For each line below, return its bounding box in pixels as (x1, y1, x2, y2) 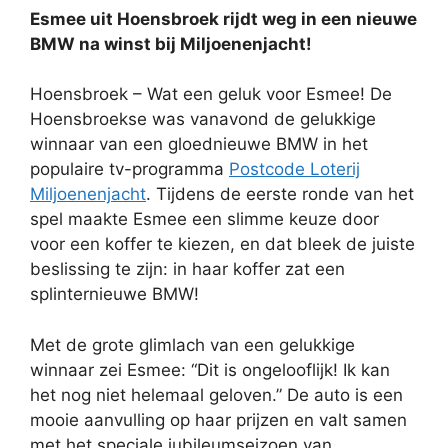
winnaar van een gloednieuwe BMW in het (30, 134, 368, 155)
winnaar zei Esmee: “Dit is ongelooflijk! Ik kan (30, 359, 390, 380)
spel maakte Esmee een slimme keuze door (30, 209, 379, 230)
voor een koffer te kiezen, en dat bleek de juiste (30, 234, 415, 255)
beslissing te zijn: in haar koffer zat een (30, 259, 345, 280)
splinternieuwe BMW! (30, 284, 199, 305)
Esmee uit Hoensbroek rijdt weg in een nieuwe (30, 8, 417, 29)
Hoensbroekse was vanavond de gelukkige (30, 109, 376, 130)
